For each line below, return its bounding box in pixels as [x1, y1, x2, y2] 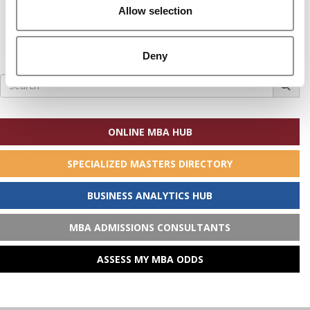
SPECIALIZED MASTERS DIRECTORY [67, 156, 232, 170]
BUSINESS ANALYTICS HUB [87, 188, 212, 202]
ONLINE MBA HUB [107, 125, 192, 138]
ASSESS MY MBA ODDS [96, 252, 203, 266]
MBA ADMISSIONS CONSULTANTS [69, 220, 230, 234]
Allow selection [118, 4, 192, 17]
